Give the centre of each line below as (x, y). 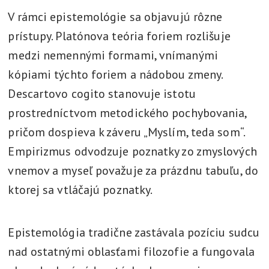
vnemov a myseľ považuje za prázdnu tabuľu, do (133, 171)
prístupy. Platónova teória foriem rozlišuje (119, 36)
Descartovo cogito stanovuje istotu (102, 94)
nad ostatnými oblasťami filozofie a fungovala (131, 252)
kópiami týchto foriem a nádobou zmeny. (115, 74)
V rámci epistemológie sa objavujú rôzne (115, 17)
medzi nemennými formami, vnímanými (113, 55)
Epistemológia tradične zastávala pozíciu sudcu (134, 232)
